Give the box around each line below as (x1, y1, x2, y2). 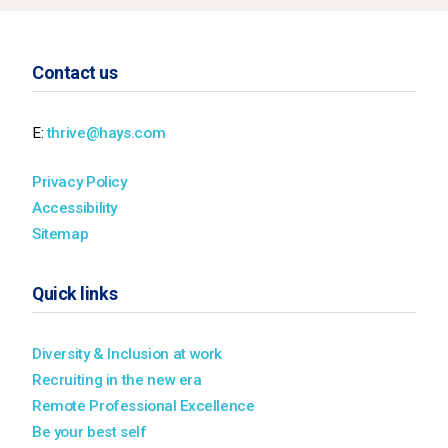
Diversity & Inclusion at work (32, 344, 222, 363)
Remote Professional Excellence (32, 396, 255, 415)
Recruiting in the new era (32, 370, 202, 389)
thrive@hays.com (46, 123, 166, 142)
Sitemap (32, 224, 89, 243)
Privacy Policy (32, 172, 127, 191)
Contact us (32, 61, 118, 83)
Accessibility (32, 198, 118, 217)
